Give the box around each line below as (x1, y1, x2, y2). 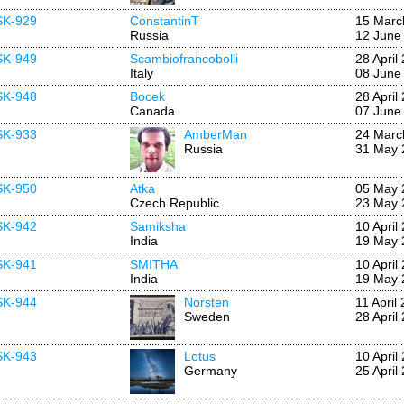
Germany (184, 363, 237, 378)
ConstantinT (130, 14, 199, 28)
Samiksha (130, 219, 186, 234)
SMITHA (130, 257, 178, 271)
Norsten (184, 295, 229, 309)
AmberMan (184, 127, 247, 142)
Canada (130, 104, 175, 118)
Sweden (184, 309, 230, 324)
